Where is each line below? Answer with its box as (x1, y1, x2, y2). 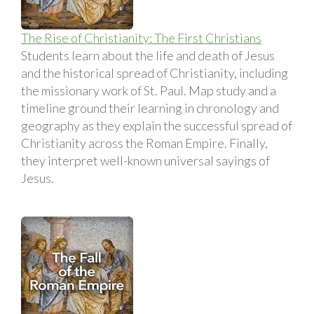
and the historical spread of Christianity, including (21, 64, 288, 81)
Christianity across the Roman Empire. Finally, (21, 135, 268, 151)
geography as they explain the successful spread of (21, 117, 292, 133)
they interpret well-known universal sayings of (21, 152, 270, 168)
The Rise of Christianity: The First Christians (21, 29, 261, 46)
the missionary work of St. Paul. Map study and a (21, 82, 276, 98)
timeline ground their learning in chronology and (21, 100, 279, 116)
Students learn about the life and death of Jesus (21, 47, 275, 63)
